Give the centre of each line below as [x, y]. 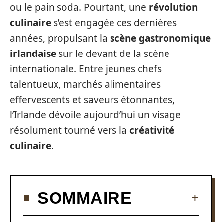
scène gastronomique [160, 38]
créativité [152, 130]
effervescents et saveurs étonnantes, [92, 100]
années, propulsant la [60, 38]
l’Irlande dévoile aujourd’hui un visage [95, 115]
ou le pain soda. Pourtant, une [79, 7]
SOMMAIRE [84, 197]
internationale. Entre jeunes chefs [86, 69]
